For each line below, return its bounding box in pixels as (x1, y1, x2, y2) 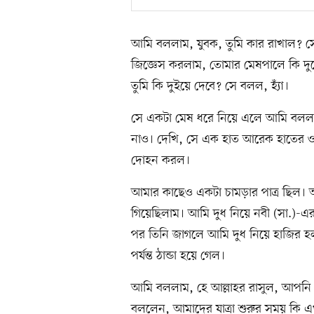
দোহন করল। (131, 152, 190, 170)
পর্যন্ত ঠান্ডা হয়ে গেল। (131, 247, 225, 265)
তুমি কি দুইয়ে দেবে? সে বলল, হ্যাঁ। (131, 78, 289, 95)
